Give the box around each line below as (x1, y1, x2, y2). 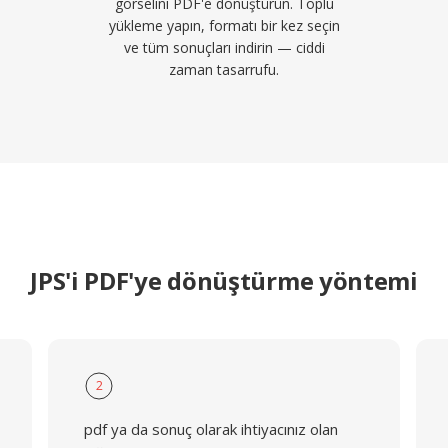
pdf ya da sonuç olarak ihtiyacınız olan (83, 419, 338, 439)
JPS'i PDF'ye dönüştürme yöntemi (30, 264, 418, 297)
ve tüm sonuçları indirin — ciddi (123, 38, 325, 57)
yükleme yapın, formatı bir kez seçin (108, 16, 340, 35)
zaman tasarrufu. (169, 60, 279, 79)
